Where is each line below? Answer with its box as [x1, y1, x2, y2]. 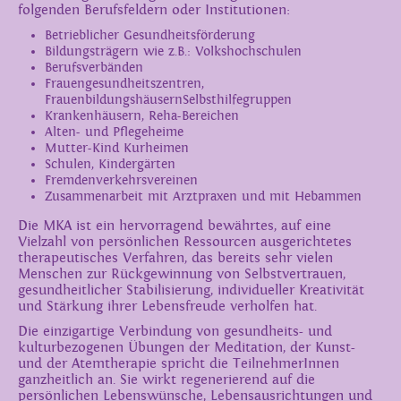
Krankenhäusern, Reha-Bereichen [45, 108, 239, 124]
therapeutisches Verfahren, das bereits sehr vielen [18, 250, 333, 267]
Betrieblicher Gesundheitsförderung [45, 28, 255, 43]
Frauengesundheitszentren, [45, 76, 204, 91]
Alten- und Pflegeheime [45, 124, 183, 140]
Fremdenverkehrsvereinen [45, 173, 198, 188]
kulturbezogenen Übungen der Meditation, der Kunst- [18, 339, 355, 356]
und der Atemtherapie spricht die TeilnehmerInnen [18, 355, 339, 372]
